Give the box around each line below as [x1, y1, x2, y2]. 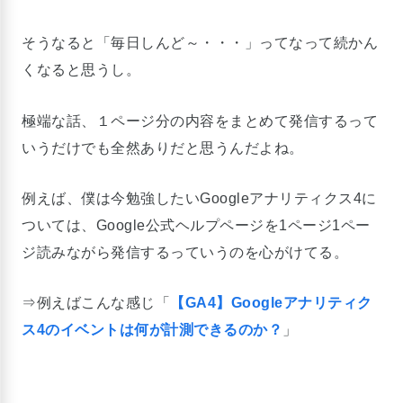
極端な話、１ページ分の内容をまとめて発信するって [22, 112, 378, 129]
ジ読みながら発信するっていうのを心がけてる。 [22, 245, 348, 261]
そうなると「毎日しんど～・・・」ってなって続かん [22, 35, 378, 51]
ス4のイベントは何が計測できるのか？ [22, 322, 282, 338]
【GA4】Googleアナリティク [170, 295, 372, 311]
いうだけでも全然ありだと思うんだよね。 [22, 139, 304, 156]
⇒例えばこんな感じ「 [22, 295, 170, 311]
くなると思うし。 [22, 62, 140, 78]
